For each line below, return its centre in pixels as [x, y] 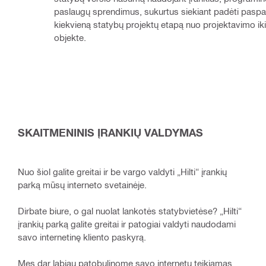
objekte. [70, 38]
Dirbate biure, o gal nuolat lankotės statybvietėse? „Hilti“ [130, 210]
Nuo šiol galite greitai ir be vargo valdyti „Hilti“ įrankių [122, 171]
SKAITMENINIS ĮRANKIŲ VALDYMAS [110, 132]
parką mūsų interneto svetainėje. [82, 184]
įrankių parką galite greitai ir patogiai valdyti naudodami [127, 224]
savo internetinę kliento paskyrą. [82, 237]
